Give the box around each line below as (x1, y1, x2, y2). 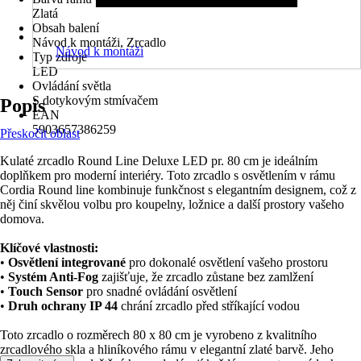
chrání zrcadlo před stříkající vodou (118, 299, 300, 313)
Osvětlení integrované (8, 255, 126, 269)
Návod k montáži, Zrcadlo (32, 35, 166, 49)
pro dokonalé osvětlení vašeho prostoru (126, 255, 328, 269)
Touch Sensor (8, 284, 83, 298)
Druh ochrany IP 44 (8, 299, 118, 313)
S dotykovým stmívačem (32, 93, 158, 107)
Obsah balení (32, 21, 99, 35)
